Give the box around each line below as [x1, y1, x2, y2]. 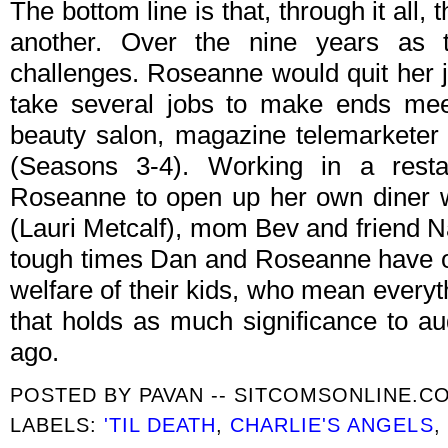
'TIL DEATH [104, 413, 217, 437]
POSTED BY [10, 383, 140, 407]
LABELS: [10, 413, 105, 437]
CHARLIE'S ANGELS [230, 413, 434, 437]
